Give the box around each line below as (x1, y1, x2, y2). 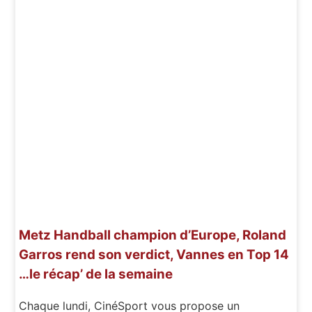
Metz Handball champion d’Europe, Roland (19, 226, 287, 243)
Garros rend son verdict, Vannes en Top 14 (19, 246, 290, 263)
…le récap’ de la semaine (19, 265, 173, 282)
